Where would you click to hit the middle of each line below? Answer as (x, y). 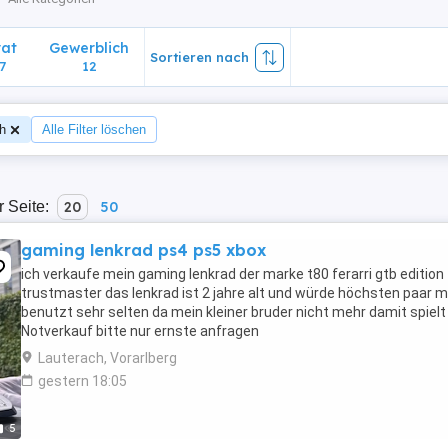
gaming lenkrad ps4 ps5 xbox (143, 250)
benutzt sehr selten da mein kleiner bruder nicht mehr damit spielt (233, 312)
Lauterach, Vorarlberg (107, 358)
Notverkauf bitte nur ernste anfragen (140, 331)
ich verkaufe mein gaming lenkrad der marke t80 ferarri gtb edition (232, 274)
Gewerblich (89, 48)
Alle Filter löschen (94, 129)
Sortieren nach (199, 57)
